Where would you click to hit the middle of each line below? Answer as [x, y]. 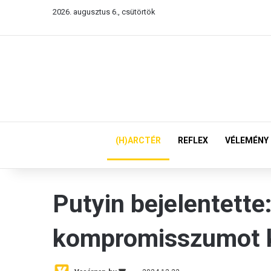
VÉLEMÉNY [247, 140]
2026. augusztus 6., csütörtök [104, 12]
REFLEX [193, 140]
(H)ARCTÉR [138, 140]
